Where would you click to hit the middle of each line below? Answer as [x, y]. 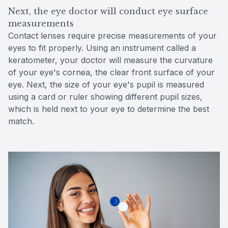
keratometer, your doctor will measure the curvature [110, 60]
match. [21, 121]
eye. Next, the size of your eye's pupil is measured [106, 84]
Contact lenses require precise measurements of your [112, 35]
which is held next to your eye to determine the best [109, 109]
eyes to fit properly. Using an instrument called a [102, 48]
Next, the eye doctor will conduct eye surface [108, 11]
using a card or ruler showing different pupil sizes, [105, 96]
